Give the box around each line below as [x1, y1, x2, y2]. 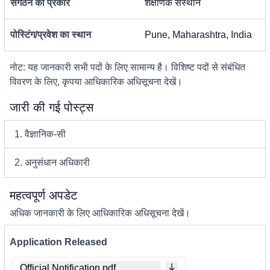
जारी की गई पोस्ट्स [10, 101, 93, 114]
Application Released [10, 237, 107, 247]
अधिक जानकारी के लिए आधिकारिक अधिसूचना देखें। [10, 208, 190, 218]
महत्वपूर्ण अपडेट [10, 189, 77, 202]
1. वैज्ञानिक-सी [14, 129, 66, 139]
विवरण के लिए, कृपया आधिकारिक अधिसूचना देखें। [10, 77, 183, 87]
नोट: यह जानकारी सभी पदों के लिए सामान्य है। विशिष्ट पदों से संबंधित [10, 62, 245, 72]
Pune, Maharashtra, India [145, 30, 252, 40]
